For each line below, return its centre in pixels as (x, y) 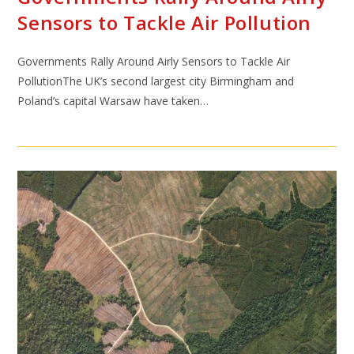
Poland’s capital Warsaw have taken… (113, 100)
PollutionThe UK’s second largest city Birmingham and (156, 81)
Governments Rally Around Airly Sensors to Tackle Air (154, 61)
